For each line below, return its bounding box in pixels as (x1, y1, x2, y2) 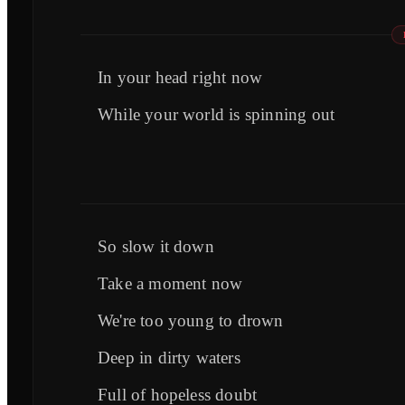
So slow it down (98, 236, 214, 256)
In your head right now (98, 67, 263, 87)
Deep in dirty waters (98, 347, 240, 367)
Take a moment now (98, 273, 243, 293)
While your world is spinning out (98, 104, 335, 124)
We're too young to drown (98, 310, 284, 330)
